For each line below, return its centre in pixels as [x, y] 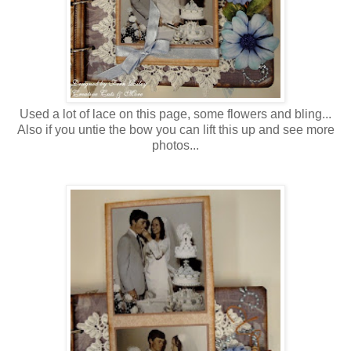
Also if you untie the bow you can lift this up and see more [175, 129]
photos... [175, 145]
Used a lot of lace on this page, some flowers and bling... [175, 114]
